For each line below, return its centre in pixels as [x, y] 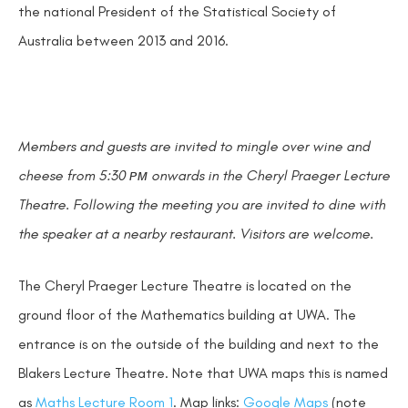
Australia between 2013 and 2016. [123, 41]
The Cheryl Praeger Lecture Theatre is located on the [185, 286]
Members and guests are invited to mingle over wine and [194, 146]
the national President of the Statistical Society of [177, 12]
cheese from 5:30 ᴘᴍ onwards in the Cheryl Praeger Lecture [204, 175]
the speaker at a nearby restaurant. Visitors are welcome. [196, 233]
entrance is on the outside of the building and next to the [199, 344]
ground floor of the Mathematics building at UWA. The [187, 315]
